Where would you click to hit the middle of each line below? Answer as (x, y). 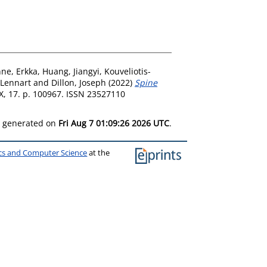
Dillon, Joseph (79, 82)
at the (99, 153)
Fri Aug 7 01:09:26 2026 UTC (114, 123)
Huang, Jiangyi (71, 71)
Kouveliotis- (128, 71)
